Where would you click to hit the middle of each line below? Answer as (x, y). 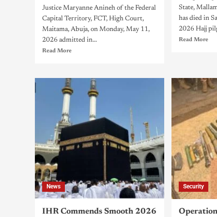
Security (194, 186)
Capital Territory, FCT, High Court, (93, 19)
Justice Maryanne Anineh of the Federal (99, 8)
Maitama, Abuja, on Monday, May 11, (96, 30)
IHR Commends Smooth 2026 (99, 212)
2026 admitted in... (70, 40)
